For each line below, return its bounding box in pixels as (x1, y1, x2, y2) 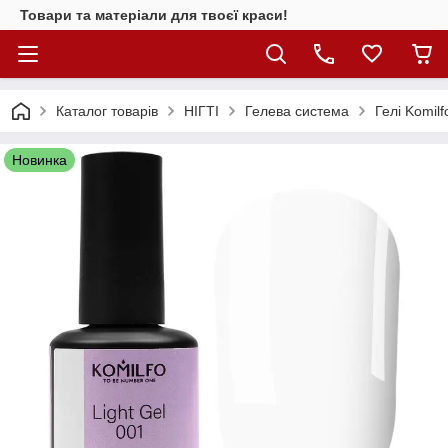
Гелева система (245, 103, 349, 119)
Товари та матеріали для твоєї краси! (20, 7, 288, 23)
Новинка (12, 152, 67, 168)
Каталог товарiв (56, 103, 158, 119)
